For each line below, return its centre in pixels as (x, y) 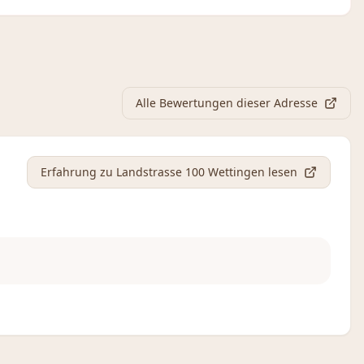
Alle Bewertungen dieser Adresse (227, 103)
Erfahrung (70, 172)
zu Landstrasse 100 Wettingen (182, 172)
